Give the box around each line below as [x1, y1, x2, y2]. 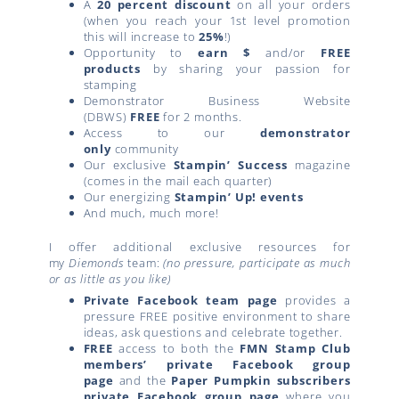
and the [113, 372, 172, 389]
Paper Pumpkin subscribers [171, 372, 351, 389]
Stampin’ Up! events [174, 189, 304, 206]
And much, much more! [83, 205, 219, 222]
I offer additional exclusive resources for [48, 238, 351, 255]
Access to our [83, 125, 260, 142]
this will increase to [83, 28, 199, 45]
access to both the [112, 340, 240, 357]
